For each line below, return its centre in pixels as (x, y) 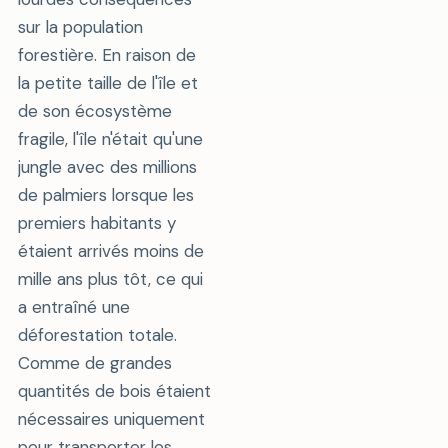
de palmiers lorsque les (105, 194)
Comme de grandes (94, 362)
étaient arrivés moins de (110, 250)
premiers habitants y (96, 222)
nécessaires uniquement (111, 418)
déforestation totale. (97, 334)
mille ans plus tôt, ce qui (110, 278)
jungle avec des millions (107, 166)
